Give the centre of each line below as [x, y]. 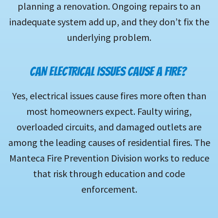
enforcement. [109, 189]
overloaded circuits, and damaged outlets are [109, 127]
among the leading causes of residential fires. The [109, 143]
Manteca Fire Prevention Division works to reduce [109, 158]
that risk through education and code [109, 174]
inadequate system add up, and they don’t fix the [109, 22]
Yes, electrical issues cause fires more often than [109, 96]
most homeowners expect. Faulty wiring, [109, 111]
